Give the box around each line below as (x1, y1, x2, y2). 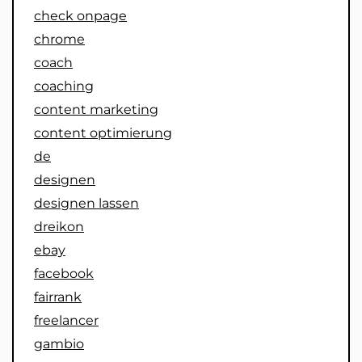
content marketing (34, 102, 158, 118)
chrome (34, 32, 85, 48)
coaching (34, 78, 94, 95)
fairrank (34, 289, 82, 305)
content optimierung (34, 125, 172, 141)
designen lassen (34, 196, 139, 212)
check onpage (34, 8, 127, 24)
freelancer (34, 313, 99, 329)
